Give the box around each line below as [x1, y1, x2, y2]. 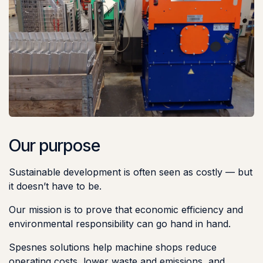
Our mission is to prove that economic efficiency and [9, 204, 243, 216]
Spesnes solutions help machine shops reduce [9, 241, 217, 254]
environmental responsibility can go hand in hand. [9, 218, 231, 230]
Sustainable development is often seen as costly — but [9, 166, 252, 178]
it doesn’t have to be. [9, 180, 102, 193]
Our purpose [9, 135, 100, 156]
